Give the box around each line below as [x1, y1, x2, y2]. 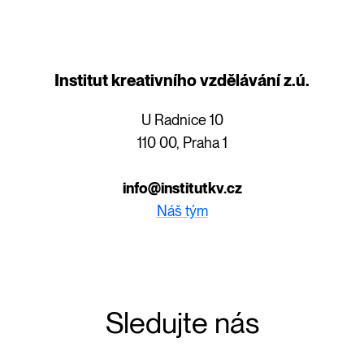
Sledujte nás [105, 305, 259, 341]
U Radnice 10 [141, 111, 223, 129]
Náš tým [156, 202, 208, 220]
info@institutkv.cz [122, 180, 242, 197]
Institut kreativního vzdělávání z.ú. [54, 71, 310, 91]
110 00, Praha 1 [136, 134, 227, 152]
